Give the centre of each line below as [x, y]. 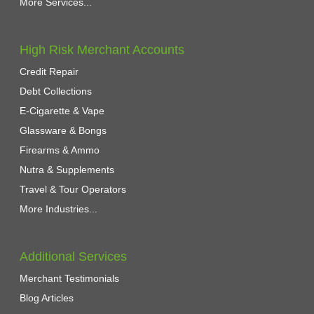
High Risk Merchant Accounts [102, 50]
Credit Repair [49, 71]
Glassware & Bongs [63, 130]
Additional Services [74, 257]
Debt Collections [56, 91]
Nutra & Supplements [67, 170]
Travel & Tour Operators [73, 189]
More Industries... [59, 209]
